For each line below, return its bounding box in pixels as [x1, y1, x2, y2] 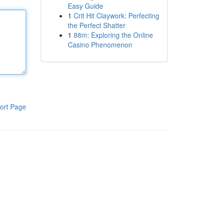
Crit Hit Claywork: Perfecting [73, 11, 159, 20]
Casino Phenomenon [67, 40, 132, 49]
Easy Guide [67, 1, 103, 11]
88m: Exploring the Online [73, 30, 153, 40]
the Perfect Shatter [67, 20, 125, 30]
